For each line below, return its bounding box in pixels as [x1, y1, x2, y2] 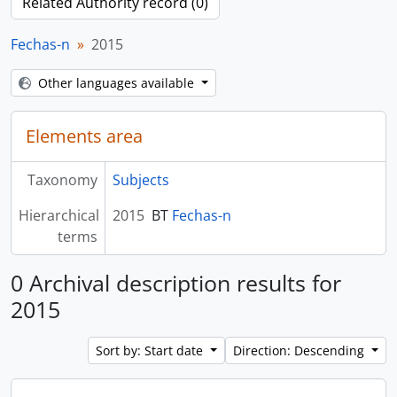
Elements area [26, 124, 143, 148]
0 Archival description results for [11, 268, 341, 298]
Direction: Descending [233, 342, 369, 359]
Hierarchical [19, 206, 99, 225]
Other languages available [38, 74, 198, 91]
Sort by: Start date [96, 342, 207, 359]
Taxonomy [27, 170, 97, 190]
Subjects [112, 170, 169, 190]
